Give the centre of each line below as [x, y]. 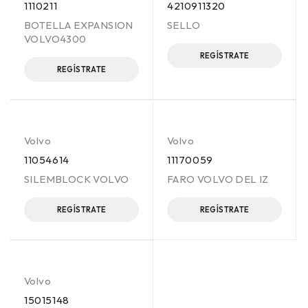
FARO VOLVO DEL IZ [218, 179]
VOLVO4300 [55, 39]
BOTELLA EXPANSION [79, 25]
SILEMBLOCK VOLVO [77, 179]
